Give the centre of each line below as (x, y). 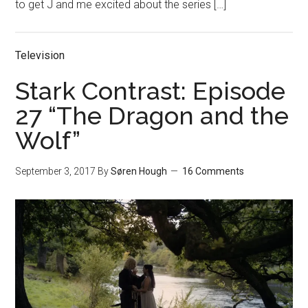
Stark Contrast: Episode (151, 90)
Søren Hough (139, 171)
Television (40, 55)
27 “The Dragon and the (152, 115)
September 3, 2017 (56, 171)
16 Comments (213, 171)
